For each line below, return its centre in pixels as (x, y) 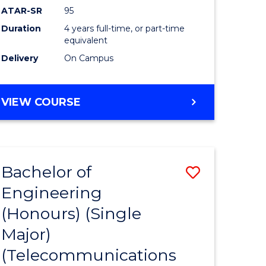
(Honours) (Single (72, 213)
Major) (26, 234)
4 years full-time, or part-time (125, 28)
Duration (21, 28)
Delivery (20, 58)
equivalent (86, 40)
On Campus (89, 58)
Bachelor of (47, 172)
